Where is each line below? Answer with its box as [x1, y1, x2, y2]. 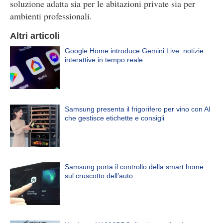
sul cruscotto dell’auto [65, 172, 133, 180]
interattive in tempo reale [65, 56, 143, 64]
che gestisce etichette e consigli [65, 113, 164, 122]
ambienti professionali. [10, 10, 92, 22]
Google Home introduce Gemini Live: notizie [65, 47, 204, 55]
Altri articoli [10, 31, 60, 41]
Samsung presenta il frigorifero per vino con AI [65, 105, 211, 113]
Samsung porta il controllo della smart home [65, 163, 204, 171]
